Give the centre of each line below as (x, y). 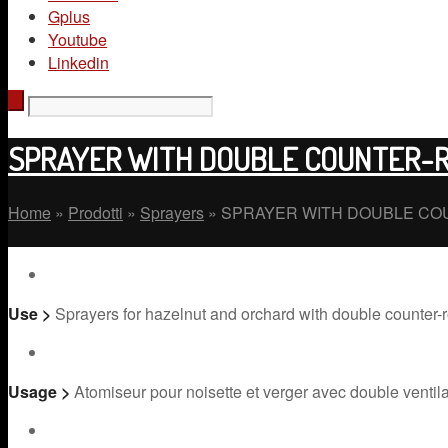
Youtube (77, 39)
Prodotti (95, 212)
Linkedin (78, 62)
